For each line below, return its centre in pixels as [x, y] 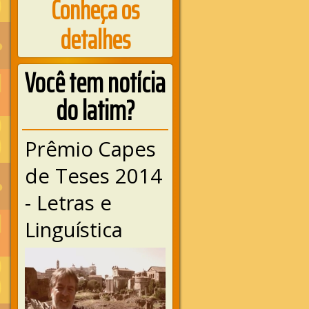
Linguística [74, 229]
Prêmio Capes [90, 149]
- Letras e [69, 202]
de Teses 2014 [93, 176]
